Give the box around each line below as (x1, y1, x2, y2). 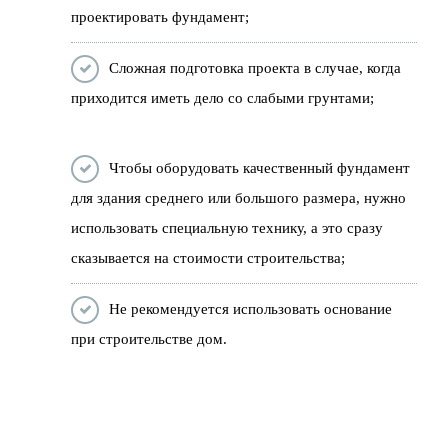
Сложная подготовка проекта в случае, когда (109, 59, 402, 76)
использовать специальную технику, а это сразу (71, 219, 384, 236)
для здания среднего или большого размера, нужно (71, 189, 407, 206)
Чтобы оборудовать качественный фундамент (109, 159, 411, 176)
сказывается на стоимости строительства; (71, 249, 346, 266)
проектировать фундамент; (71, 8, 250, 25)
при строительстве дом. (71, 330, 228, 347)
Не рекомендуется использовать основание (109, 300, 393, 317)
